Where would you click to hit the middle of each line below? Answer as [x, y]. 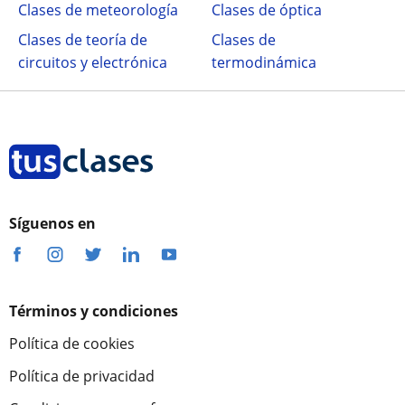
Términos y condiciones [94, 311]
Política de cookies [72, 344]
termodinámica [264, 62]
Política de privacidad [82, 376]
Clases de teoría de [83, 40]
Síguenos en [52, 223]
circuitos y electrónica [93, 62]
